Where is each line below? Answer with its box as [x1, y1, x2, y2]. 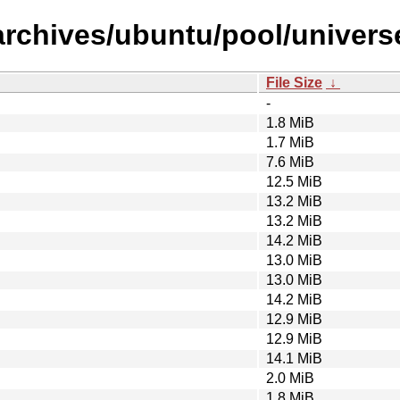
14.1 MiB [266, 350, 322, 366]
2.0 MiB [266, 370, 314, 386]
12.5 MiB [266, 173, 322, 189]
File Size [266, 74, 322, 90]
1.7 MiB [266, 134, 314, 150]
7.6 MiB [266, 154, 314, 170]
